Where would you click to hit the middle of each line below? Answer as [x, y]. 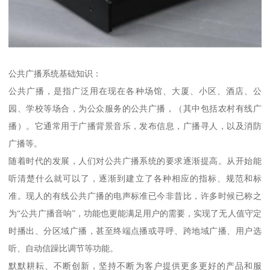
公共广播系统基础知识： [55, 74]
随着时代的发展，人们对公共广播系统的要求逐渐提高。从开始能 [135, 161]
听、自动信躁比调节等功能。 [64, 249]
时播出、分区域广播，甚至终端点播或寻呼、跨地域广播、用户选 [135, 231]
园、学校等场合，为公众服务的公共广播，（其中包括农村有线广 [135, 109]
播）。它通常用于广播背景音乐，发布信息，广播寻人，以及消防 [135, 126]
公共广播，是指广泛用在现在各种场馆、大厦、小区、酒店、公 [135, 91]
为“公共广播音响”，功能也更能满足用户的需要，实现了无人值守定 [135, 214]
